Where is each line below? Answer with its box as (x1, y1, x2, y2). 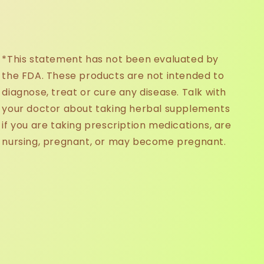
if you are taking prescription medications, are (2, 118, 232, 132)
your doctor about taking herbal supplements (2, 102, 230, 115)
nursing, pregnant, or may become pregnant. (2, 135, 226, 148)
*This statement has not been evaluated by (2, 52, 219, 66)
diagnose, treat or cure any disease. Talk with (2, 85, 226, 99)
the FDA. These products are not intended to (2, 69, 225, 82)
